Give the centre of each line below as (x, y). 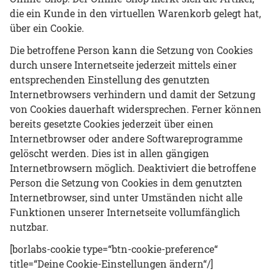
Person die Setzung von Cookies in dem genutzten (126, 182)
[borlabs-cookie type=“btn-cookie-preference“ (114, 249)
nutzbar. (29, 227)
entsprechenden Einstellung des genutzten (110, 79)
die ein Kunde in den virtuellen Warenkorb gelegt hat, (135, 13)
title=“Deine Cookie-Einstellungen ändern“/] (111, 263)
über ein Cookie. (47, 28)
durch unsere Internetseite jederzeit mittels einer (123, 64)
